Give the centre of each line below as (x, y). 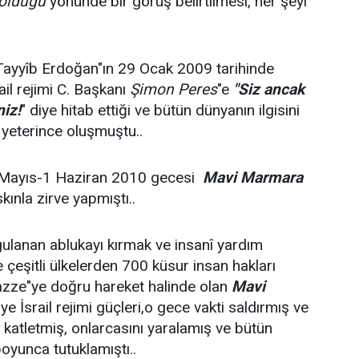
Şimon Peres (173, 89)
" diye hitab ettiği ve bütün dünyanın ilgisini (160, 110)
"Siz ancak (269, 89)
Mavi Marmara (253, 177)
